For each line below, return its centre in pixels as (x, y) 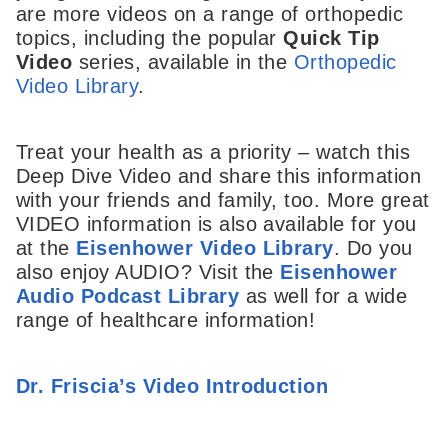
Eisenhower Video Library (205, 247)
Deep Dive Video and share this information (219, 175)
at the (46, 247)
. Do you (373, 247)
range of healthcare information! (166, 319)
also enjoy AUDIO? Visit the (148, 271)
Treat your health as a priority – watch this (213, 151)
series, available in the (183, 62)
